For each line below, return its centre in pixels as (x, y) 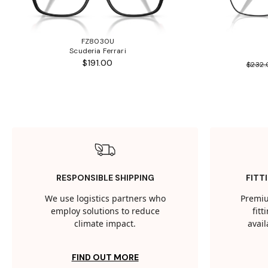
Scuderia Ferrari (98, 51)
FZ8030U (98, 42)
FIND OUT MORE (105, 258)
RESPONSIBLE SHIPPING (105, 178)
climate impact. (105, 224)
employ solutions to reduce (105, 212)
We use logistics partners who (105, 199)
